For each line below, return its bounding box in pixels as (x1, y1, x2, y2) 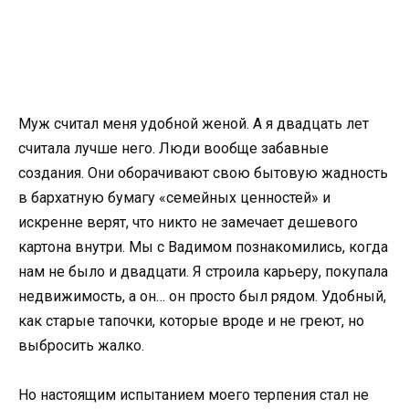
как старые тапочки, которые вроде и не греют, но (18, 312, 364, 330)
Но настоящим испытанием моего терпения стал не (18, 386, 369, 404)
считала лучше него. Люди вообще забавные (18, 140, 329, 157)
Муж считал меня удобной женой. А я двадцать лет (18, 115, 369, 132)
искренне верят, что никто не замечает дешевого (18, 214, 358, 231)
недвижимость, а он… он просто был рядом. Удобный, (18, 288, 386, 305)
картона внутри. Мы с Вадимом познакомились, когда (18, 238, 388, 256)
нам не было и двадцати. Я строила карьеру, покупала (18, 263, 388, 280)
